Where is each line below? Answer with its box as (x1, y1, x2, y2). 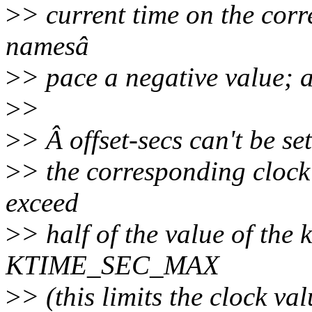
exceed (6, 187, 79, 218)
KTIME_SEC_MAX (6, 250, 219, 281)
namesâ (6, 31, 89, 61)
